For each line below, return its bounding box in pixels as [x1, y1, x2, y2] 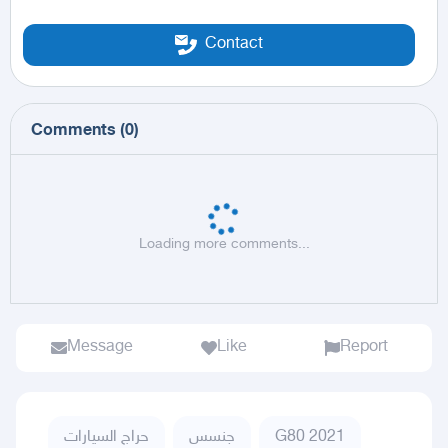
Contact [204, 34, 263, 54]
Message [67, 337, 133, 357]
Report [340, 337, 388, 357]
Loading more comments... [138, 235, 310, 253]
